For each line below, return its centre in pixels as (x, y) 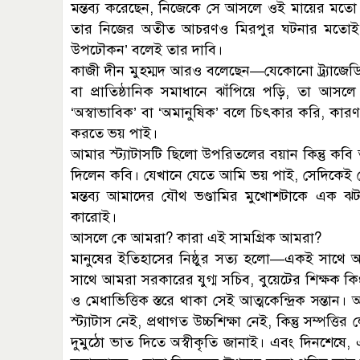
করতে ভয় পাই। (114, 134)
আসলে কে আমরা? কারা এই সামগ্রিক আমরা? (196, 238)
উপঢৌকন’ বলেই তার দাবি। (147, 50)
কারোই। (94, 217)
